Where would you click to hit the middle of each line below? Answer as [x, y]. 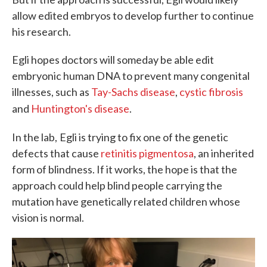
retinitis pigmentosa [147, 153]
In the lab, [35, 137]
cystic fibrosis [211, 92]
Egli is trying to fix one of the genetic [144, 137]
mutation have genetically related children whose [126, 201]
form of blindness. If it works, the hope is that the [125, 169]
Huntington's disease [80, 108]
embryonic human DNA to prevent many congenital [131, 76]
